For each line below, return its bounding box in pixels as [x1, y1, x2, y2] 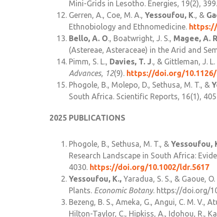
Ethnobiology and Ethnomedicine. [69, 22, 189, 31]
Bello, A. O [69, 34, 108, 43]
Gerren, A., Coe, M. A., [69, 11, 145, 20]
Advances [69, 69, 101, 78]
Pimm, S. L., [69, 57, 109, 66]
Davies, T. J [109, 57, 152, 66]
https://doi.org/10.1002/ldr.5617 [90, 163, 209, 172]
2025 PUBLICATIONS [49, 113, 125, 123]
